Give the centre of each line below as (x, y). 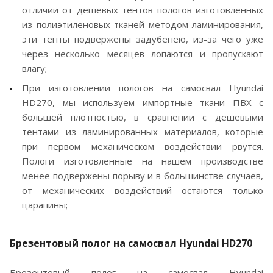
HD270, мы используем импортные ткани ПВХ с (143, 102)
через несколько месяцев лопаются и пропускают (143, 53)
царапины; (45, 204)
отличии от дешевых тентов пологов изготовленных (143, 9)
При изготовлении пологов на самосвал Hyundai (143, 87)
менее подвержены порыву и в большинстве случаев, (143, 175)
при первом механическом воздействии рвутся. (143, 146)
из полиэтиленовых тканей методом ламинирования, (143, 24)
